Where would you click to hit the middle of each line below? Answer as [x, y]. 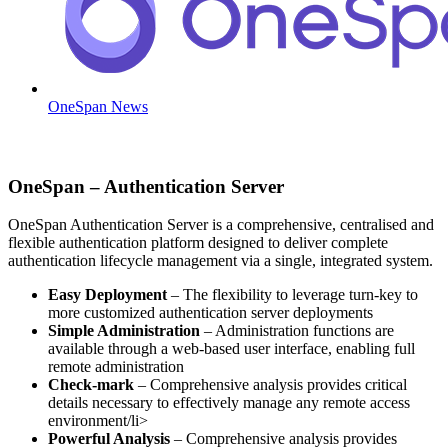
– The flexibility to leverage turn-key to [294, 295]
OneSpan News [98, 107]
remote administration [116, 367]
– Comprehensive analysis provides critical [272, 385]
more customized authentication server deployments [210, 313]
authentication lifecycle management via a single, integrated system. [220, 261]
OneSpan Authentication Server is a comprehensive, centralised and [221, 225]
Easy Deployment [109, 295]
